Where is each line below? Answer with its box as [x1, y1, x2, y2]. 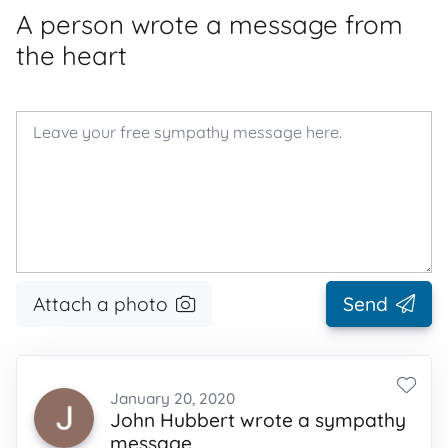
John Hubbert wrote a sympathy [110, 408, 406, 432]
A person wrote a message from [16, 8, 403, 40]
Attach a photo [33, 292, 168, 316]
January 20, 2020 [110, 389, 235, 408]
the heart [16, 39, 127, 71]
